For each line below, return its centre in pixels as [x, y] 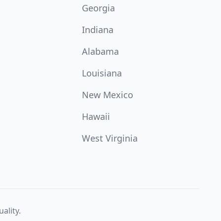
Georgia [98, 8]
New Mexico [107, 95]
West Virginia [110, 138]
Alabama [100, 51]
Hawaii [96, 116]
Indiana [97, 30]
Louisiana [102, 73]
